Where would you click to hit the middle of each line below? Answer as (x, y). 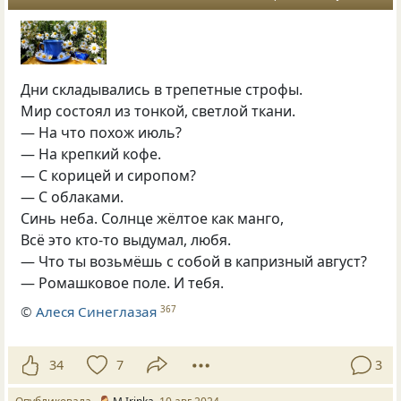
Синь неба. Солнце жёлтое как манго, (153, 218)
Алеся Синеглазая (97, 312)
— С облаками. (73, 196)
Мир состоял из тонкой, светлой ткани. (158, 111)
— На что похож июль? (102, 132)
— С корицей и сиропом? (109, 175)
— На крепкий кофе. (91, 154)
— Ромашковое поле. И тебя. (123, 282)
